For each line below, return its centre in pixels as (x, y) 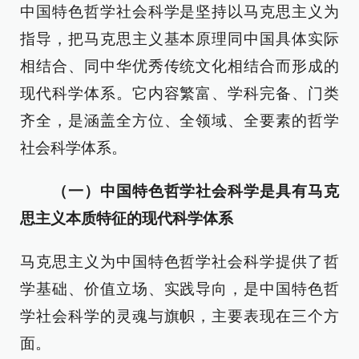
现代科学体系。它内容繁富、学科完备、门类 (179, 93)
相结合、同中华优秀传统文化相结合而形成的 (179, 66)
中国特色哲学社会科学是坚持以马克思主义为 (179, 12)
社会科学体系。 (73, 148)
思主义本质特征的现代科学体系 (127, 218)
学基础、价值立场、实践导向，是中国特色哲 (179, 289)
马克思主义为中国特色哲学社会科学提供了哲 (179, 262)
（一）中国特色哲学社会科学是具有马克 (188, 191)
